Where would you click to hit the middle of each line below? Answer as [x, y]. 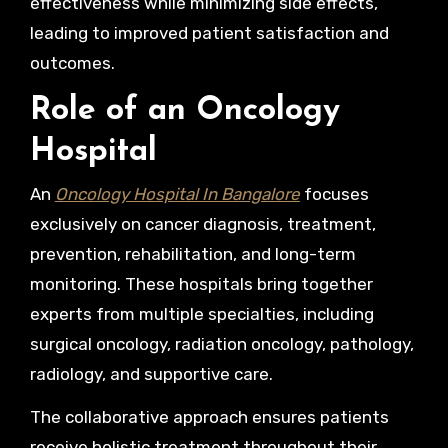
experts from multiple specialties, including [201, 314]
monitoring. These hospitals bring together [201, 284]
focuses [334, 194]
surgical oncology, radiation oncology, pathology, [221, 344]
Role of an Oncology [184, 110]
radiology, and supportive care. [151, 374]
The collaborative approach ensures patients [209, 417]
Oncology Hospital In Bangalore [177, 194]
